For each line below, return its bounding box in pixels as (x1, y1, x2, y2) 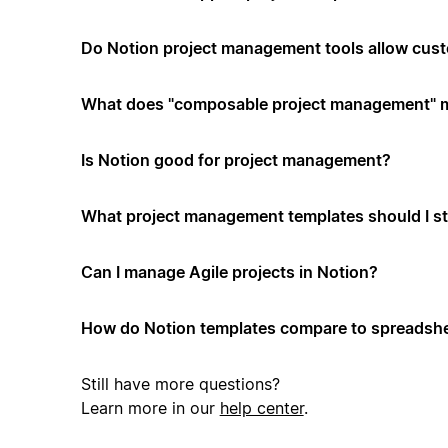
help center (219, 397, 304, 418)
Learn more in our (80, 397, 220, 418)
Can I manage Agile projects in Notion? (80, 261, 378, 282)
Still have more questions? (80, 373, 280, 394)
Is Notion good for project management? (80, 149, 391, 170)
